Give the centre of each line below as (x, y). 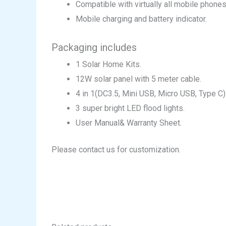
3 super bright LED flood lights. (130, 108)
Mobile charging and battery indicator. (141, 19)
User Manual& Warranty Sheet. (129, 123)
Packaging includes (94, 47)
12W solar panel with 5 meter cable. (138, 79)
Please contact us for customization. (116, 149)
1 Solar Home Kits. (108, 64)
